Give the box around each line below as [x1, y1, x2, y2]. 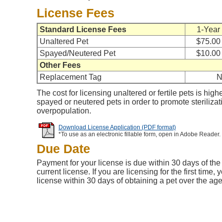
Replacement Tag [40, 73, 102, 81]
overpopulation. [37, 107, 91, 115]
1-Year [197, 25, 220, 34]
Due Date [37, 142, 90, 156]
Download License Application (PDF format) [58, 124, 176, 131]
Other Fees [40, 61, 81, 69]
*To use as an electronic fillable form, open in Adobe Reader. [58, 131, 221, 138]
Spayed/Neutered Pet [40, 49, 115, 57]
